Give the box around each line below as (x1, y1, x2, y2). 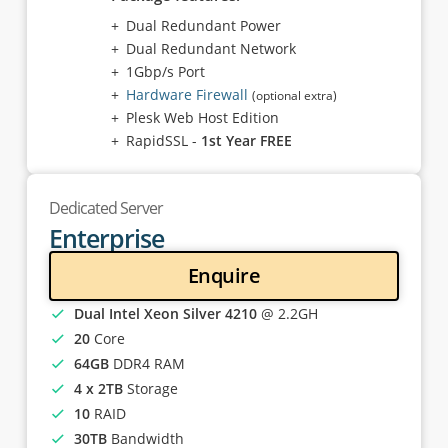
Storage (122, 379, 178, 398)
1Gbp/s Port (125, 62, 205, 81)
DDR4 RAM (108, 354, 185, 373)
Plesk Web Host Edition (125, 108, 279, 127)
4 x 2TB (73, 379, 123, 398)
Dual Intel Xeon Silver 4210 (73, 304, 257, 323)
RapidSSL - (125, 131, 201, 150)
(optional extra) (251, 87, 337, 104)
